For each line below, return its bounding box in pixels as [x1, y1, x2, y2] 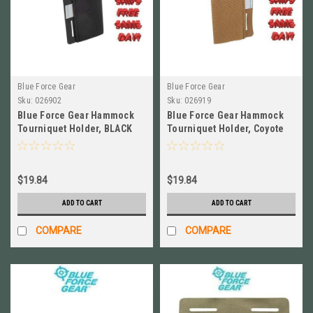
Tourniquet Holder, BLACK [17, 123, 132, 134]
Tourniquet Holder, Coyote [167, 123, 284, 134]
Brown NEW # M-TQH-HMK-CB [167, 136, 294, 147]
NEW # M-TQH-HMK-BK [17, 136, 116, 147]
